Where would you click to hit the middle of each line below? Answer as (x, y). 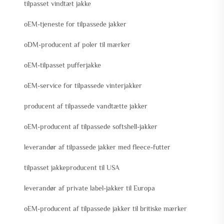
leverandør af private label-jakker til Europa (89, 188)
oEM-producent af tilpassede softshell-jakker (91, 127)
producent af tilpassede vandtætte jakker (86, 106)
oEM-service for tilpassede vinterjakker (83, 86)
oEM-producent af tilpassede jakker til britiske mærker (105, 209)
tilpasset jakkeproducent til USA (72, 168)
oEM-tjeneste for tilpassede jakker (75, 24)
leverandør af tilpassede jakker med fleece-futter (97, 147)
